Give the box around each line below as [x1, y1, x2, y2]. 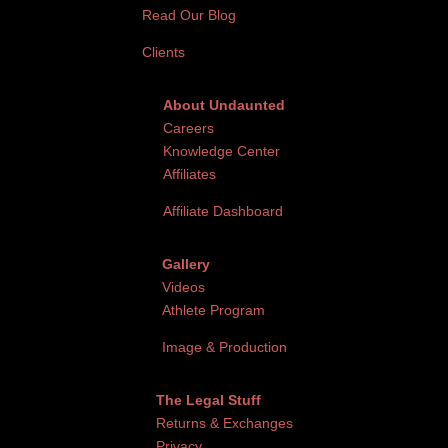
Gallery [161, 255, 210, 272]
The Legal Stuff [155, 391, 261, 408]
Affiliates [163, 165, 216, 182]
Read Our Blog [142, 6, 236, 23]
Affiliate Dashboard [163, 202, 283, 219]
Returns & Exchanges [155, 414, 293, 431]
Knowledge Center [163, 142, 280, 159]
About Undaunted [163, 96, 285, 113]
